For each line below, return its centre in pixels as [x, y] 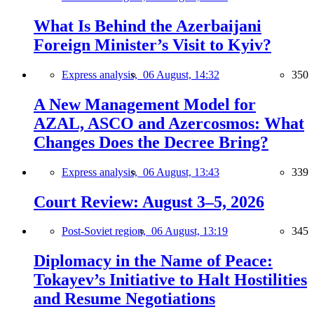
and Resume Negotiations [124, 299]
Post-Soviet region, [107, 231]
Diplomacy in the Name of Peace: [153, 261]
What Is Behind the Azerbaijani [148, 26]
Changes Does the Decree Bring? [151, 142]
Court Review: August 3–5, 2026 [149, 202]
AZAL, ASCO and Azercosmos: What [169, 123]
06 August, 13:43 [181, 172]
